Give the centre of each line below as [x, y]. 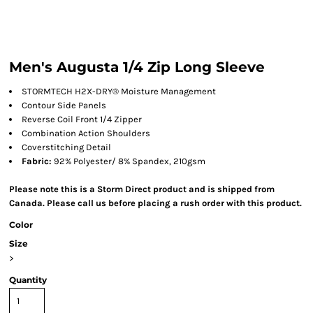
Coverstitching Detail [66, 147]
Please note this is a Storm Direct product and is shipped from [142, 189]
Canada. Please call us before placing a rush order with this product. [155, 203]
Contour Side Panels [64, 105]
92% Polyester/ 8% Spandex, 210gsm [129, 161]
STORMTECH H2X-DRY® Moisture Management [119, 91]
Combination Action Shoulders [86, 133]
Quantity [28, 280]
